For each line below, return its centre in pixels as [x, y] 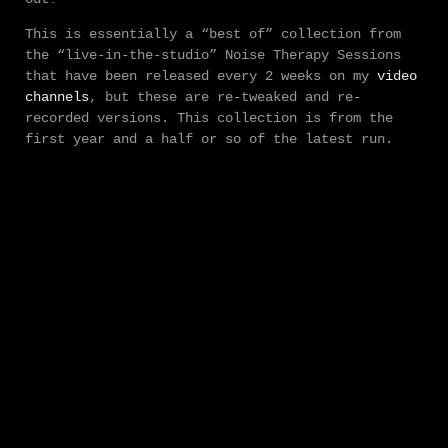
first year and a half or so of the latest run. [209, 139]
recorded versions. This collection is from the [209, 118]
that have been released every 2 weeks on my [201, 76]
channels [57, 97]
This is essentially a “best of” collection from [213, 34]
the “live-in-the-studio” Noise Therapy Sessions [213, 55]
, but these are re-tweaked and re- [225, 97]
